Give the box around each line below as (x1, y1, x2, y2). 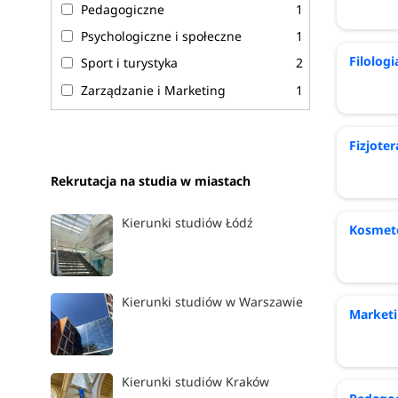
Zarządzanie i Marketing (81, 81, 227, 99)
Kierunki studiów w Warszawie (122, 293, 304, 311)
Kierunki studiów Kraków (122, 372, 270, 390)
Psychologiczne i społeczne (81, 28, 243, 45)
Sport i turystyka (81, 54, 179, 72)
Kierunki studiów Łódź (122, 214, 254, 232)
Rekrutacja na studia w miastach (51, 172, 251, 190)
